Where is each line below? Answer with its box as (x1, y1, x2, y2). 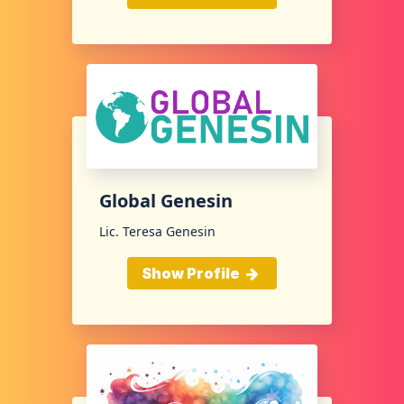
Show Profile (141, 264, 243, 283)
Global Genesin (99, 188, 233, 214)
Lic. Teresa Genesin (99, 223, 216, 241)
